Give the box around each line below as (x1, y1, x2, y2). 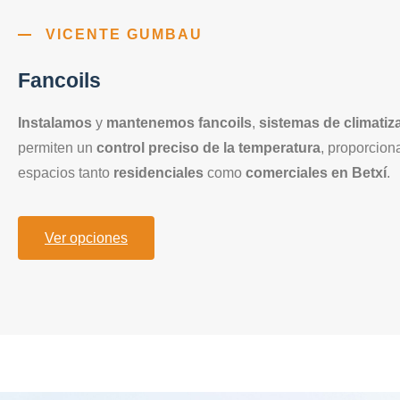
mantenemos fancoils (106, 115, 252, 131)
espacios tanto (18, 165, 113, 181)
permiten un (18, 140, 96, 156)
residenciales (113, 165, 204, 181)
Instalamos (18, 115, 92, 131)
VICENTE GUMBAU (45, 27, 203, 43)
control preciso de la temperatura (96, 140, 321, 156)
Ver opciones (45, 230, 128, 246)
